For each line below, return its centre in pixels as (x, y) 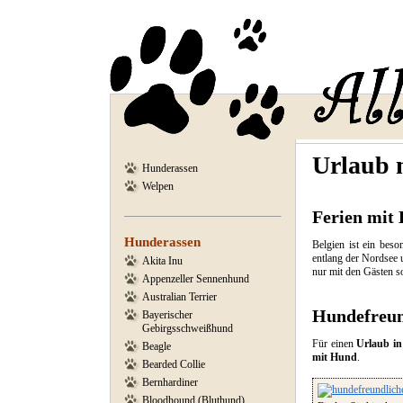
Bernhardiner (170, 382)
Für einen (335, 344)
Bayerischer (167, 315)
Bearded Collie (174, 364)
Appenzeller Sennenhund (196, 279)
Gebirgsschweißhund (188, 328)
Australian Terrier (179, 297)
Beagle (157, 346)
